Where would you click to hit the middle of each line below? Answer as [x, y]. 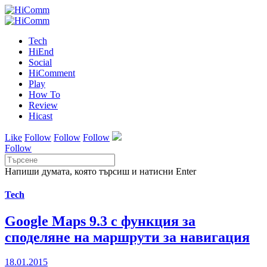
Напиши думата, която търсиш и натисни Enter [100, 171]
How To [44, 94]
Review [43, 105]
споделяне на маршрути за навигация [127, 237]
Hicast [41, 116]
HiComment [52, 73]
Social [40, 62]
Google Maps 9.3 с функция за [100, 221]
